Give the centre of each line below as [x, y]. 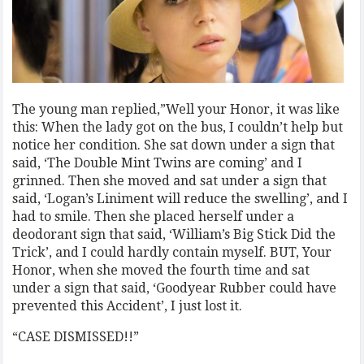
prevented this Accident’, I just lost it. [128, 306]
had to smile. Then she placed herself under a [154, 217]
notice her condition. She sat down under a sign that [174, 145]
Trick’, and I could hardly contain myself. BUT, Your [172, 253]
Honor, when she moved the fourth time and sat [161, 271]
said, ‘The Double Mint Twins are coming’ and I [158, 163]
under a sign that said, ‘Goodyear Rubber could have [175, 288]
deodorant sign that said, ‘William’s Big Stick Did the [174, 235]
